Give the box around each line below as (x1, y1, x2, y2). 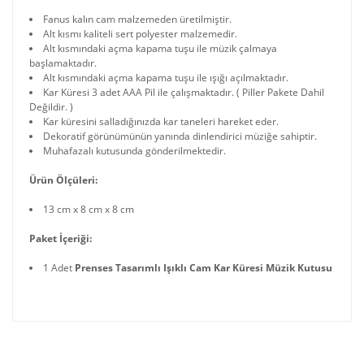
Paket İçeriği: (29, 232, 92, 245)
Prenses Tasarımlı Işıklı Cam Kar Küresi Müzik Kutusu (75, 261, 332, 275)
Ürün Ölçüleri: (29, 173, 97, 187)
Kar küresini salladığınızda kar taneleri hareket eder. (43, 115, 279, 128)
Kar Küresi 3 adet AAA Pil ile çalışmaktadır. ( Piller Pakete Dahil (43, 85, 324, 99)
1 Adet (43, 261, 75, 275)
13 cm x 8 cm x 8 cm (43, 202, 134, 216)
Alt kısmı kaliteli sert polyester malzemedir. (43, 27, 237, 41)
